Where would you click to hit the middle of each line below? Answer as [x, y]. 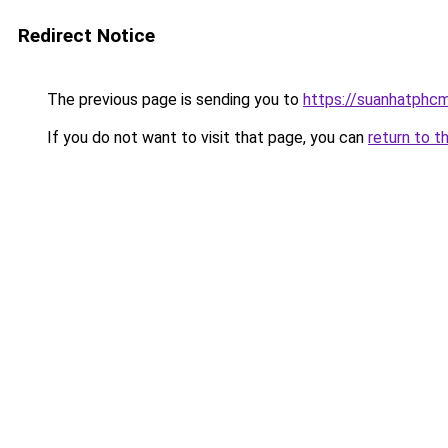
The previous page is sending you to [173, 99]
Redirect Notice [86, 35]
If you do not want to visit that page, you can [205, 137]
